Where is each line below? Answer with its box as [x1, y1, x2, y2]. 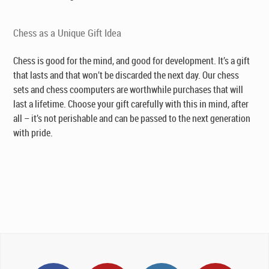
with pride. [13, 126, 53, 139]
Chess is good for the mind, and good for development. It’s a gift [13, 54, 250, 67]
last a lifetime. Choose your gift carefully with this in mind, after [13, 97, 249, 110]
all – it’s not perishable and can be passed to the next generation [13, 112, 251, 125]
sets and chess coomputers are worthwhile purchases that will [13, 83, 244, 96]
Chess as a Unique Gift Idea [13, 26, 122, 40]
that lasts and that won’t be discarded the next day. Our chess [13, 68, 240, 82]
